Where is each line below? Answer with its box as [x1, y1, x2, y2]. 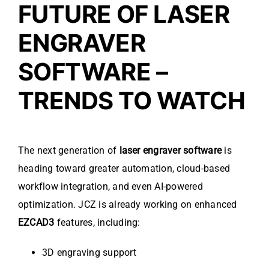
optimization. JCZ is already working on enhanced [18, 199, 237, 211]
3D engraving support [42, 247, 136, 259]
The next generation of [18, 145, 119, 157]
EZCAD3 [18, 217, 55, 229]
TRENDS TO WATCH [18, 86, 245, 116]
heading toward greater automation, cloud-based [18, 163, 231, 175]
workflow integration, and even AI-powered [18, 181, 203, 193]
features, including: [54, 217, 141, 229]
